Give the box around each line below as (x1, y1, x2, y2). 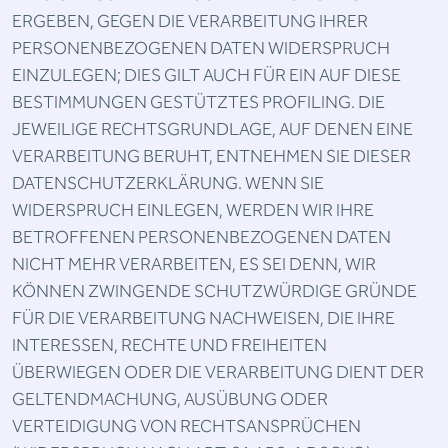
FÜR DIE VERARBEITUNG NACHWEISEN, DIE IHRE (12, 304, 395, 333)
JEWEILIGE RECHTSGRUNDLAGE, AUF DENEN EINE (12, 115, 413, 144)
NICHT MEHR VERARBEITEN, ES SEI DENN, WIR (12, 250, 376, 279)
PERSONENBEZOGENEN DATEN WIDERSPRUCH (12, 34, 390, 63)
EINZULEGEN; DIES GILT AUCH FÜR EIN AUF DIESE (12, 61, 401, 90)
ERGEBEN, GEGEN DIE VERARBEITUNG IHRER (12, 7, 368, 36)
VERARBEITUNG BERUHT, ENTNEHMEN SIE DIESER (12, 142, 411, 171)
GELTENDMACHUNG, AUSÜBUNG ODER (12, 385, 328, 414)
